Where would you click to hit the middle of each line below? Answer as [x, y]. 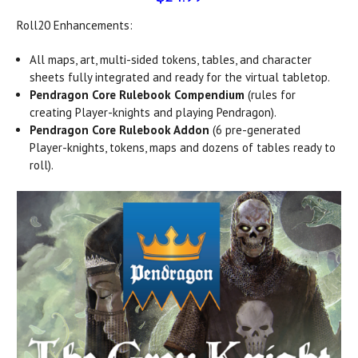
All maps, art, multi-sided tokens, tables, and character [171, 60]
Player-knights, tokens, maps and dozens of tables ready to [183, 148]
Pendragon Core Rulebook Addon [120, 130]
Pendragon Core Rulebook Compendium [137, 95]
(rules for [270, 95]
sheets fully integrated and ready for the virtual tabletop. [180, 78]
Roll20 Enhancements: [75, 26]
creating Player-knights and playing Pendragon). [153, 113]
